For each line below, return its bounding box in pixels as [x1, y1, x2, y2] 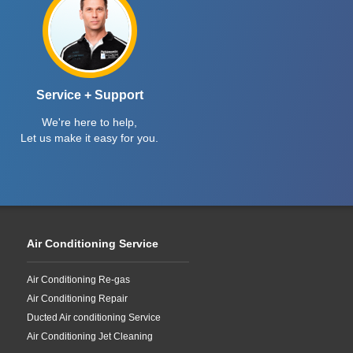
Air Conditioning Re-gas [27, 274, 130, 285]
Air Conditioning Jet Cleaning [27, 331, 153, 342]
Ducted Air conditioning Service [27, 312, 161, 323]
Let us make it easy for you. [20, 132, 159, 144]
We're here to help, [42, 116, 138, 128]
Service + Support [35, 88, 143, 102]
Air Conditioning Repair [27, 293, 128, 304]
